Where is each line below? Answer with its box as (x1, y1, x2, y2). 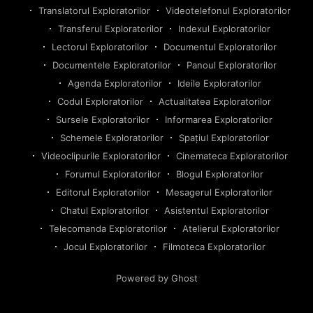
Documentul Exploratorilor (163, 41, 277, 53)
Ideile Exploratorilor (177, 78, 261, 89)
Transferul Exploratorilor (58, 23, 163, 35)
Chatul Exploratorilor (59, 205, 149, 217)
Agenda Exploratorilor (67, 78, 162, 89)
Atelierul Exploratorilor (182, 223, 279, 235)
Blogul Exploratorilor (176, 168, 263, 180)
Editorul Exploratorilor (56, 187, 150, 198)
